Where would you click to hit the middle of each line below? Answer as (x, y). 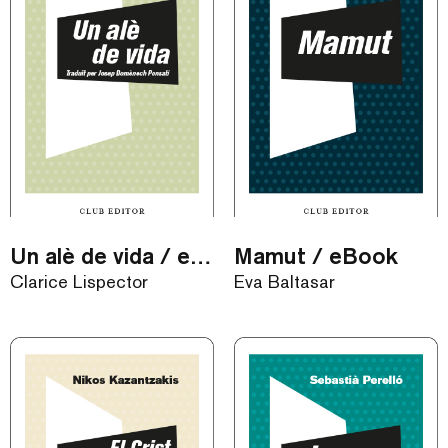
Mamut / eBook (316, 256)
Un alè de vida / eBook (201, 256)
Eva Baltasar (284, 282)
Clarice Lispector (79, 282)
